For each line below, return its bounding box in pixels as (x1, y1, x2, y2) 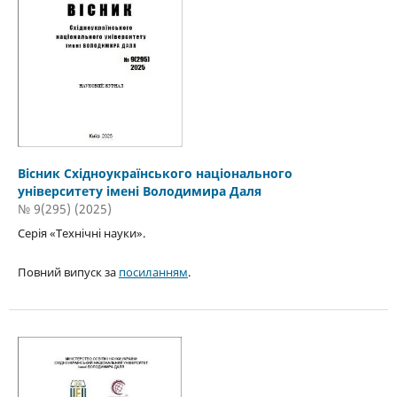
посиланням (118, 264, 188, 281)
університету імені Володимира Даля (17, 183, 261, 200)
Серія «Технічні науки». (17, 225, 145, 242)
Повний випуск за (17, 264, 119, 281)
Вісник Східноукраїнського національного (17, 165, 292, 183)
